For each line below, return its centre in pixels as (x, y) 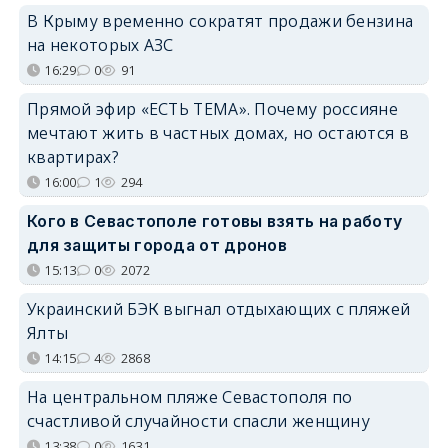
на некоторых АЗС (100, 44)
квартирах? (72, 156)
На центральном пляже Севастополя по (189, 396)
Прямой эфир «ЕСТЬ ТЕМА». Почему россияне (212, 108)
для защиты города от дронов (157, 244)
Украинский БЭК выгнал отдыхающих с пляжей (218, 308)
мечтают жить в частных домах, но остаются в (217, 132)
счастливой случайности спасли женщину (198, 420)
